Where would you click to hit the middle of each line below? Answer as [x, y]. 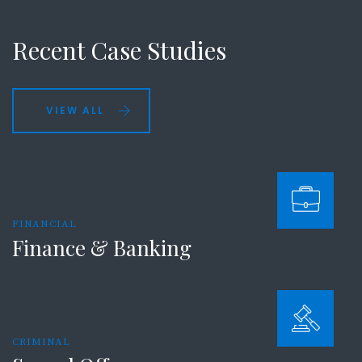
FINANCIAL [44, 224]
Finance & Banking [102, 248]
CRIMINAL [41, 342]
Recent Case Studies [119, 51]
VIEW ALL [75, 110]
